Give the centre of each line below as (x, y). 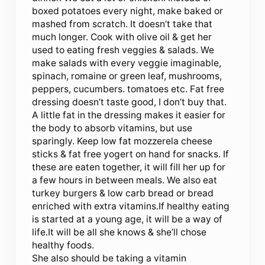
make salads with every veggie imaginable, (127, 63)
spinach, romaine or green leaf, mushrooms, (127, 76)
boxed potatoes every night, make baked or (128, 11)
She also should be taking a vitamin (109, 258)
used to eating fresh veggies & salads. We (123, 50)
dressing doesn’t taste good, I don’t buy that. (130, 102)
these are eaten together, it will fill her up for (129, 167)
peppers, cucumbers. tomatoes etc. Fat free (128, 89)
